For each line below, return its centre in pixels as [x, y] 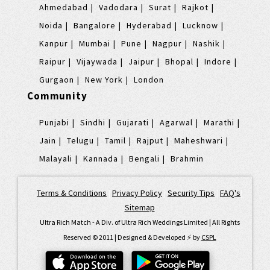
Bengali [144, 158]
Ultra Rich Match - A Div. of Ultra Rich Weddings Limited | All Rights [140, 222]
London [149, 79]
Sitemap [140, 207]
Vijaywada [97, 61]
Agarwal [176, 122]
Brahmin [187, 158]
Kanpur [54, 43]
